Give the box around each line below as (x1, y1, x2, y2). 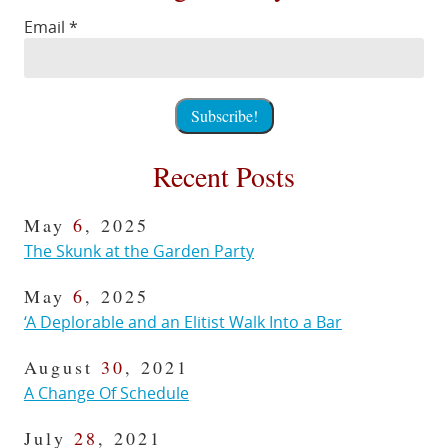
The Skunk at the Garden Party (24, 240, 254, 263)
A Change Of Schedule (24, 382, 189, 405)
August (24, 355, 101, 380)
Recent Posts (153, 157, 295, 196)
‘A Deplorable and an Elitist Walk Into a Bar (24, 311, 342, 334)
